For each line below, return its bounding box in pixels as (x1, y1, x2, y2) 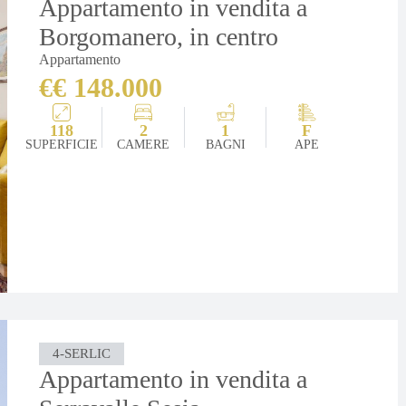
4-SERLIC (53, 345, 111, 361)
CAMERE (117, 137, 170, 151)
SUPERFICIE (25, 137, 99, 151)
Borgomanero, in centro (39, 22, 279, 51)
